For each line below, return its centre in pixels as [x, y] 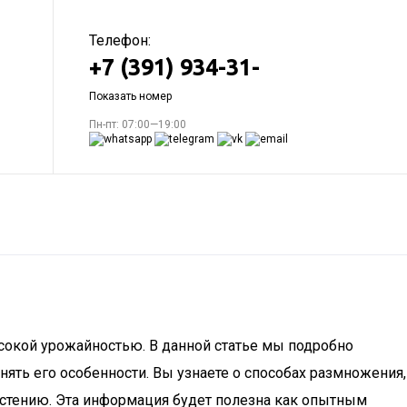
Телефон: [120, 40]
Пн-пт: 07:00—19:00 [138, 124]
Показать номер [130, 96]
